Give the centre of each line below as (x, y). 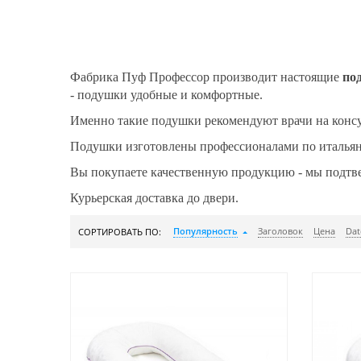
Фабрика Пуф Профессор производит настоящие (206, 77)
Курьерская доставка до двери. (154, 198)
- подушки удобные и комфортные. (166, 95)
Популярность (205, 231)
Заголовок (280, 231)
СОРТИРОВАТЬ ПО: (120, 232)
